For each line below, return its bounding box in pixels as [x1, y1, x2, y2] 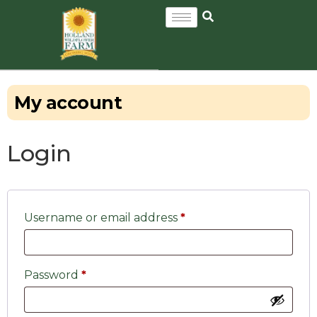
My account [14, 92, 122, 113]
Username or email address [24, 211, 180, 224]
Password [24, 268, 81, 282]
